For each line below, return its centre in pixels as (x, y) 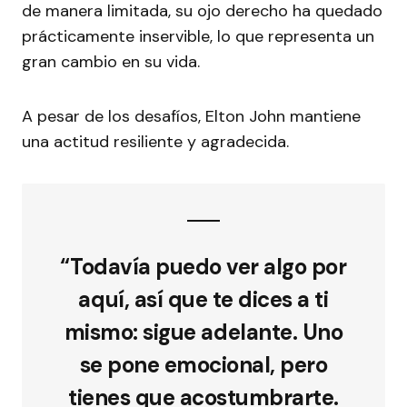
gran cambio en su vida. (111, 62)
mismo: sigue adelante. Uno (203, 333)
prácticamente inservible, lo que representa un (198, 37)
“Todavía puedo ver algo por (203, 267)
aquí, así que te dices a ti (203, 300)
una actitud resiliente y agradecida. (158, 142)
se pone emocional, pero (203, 365)
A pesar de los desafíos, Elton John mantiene (191, 117)
